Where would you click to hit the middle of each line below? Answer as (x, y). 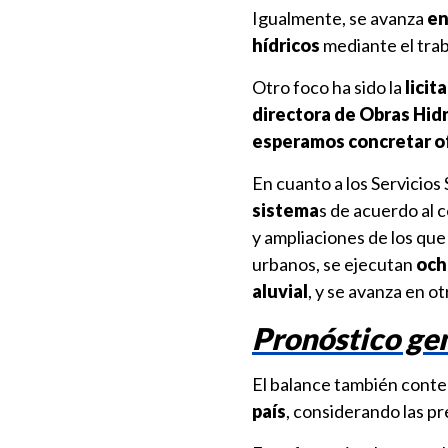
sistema (285, 210)
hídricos (286, 45)
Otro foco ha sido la (328, 87)
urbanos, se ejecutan (334, 264)
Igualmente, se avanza (339, 18)
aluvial (280, 291)
